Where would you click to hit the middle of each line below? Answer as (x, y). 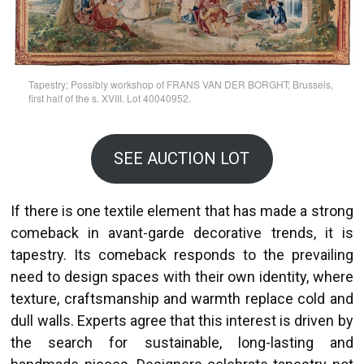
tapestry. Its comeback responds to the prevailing (182, 254)
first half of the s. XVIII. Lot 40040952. (109, 97)
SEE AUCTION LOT (182, 159)
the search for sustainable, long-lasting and (182, 342)
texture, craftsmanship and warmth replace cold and (182, 298)
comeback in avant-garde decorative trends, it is (182, 232)
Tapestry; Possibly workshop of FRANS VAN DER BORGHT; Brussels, (180, 84)
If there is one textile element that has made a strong (182, 210)
